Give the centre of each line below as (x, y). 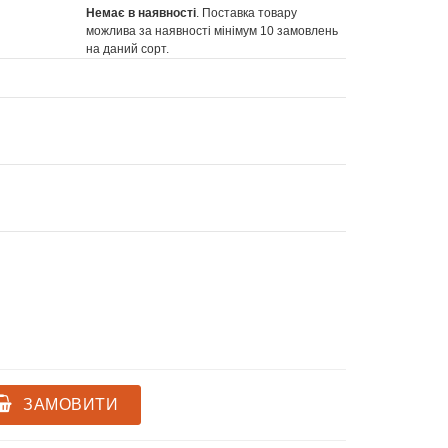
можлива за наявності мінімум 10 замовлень (212, 30)
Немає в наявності (141, 12)
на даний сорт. (127, 48)
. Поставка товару (246, 12)
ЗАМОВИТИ (68, 404)
